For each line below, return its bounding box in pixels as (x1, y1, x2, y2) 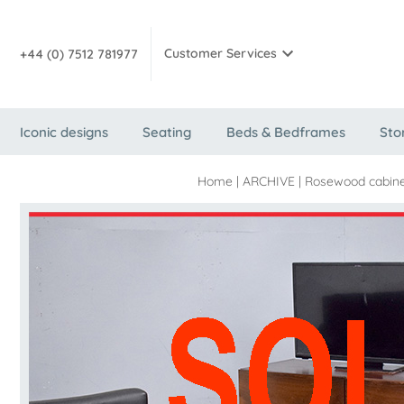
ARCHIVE (243, 173, 295, 189)
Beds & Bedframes (225, 124, 345, 141)
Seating (142, 124, 192, 141)
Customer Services (164, 45, 277, 62)
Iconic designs (20, 124, 108, 141)
